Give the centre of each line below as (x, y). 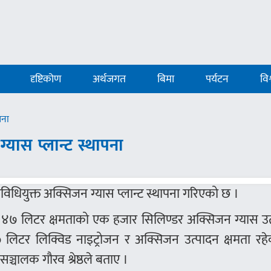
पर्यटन (217, 79)
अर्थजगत (109, 79)
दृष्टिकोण (46, 79)
